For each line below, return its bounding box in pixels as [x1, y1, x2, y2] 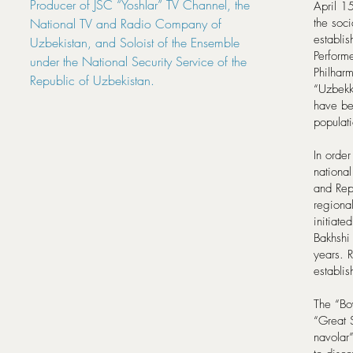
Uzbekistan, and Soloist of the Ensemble [30, 34, 240, 51]
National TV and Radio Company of [30, 15, 221, 32]
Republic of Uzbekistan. [30, 72, 154, 89]
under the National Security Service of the [30, 53, 247, 70]
